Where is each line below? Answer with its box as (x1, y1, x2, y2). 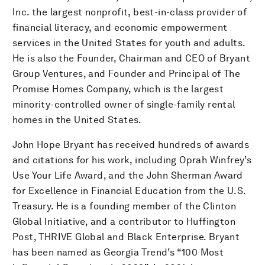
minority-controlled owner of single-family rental (12, 99, 235, 110)
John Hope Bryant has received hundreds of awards (12, 139, 250, 150)
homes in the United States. (12, 114, 142, 125)
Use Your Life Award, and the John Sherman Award (12, 170, 243, 181)
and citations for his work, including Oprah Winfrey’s (12, 154, 252, 166)
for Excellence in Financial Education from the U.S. (12, 185, 246, 196)
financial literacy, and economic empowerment (12, 22, 228, 33)
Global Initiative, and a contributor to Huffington (12, 216, 235, 227)
